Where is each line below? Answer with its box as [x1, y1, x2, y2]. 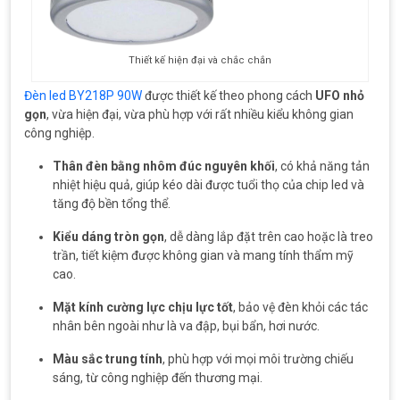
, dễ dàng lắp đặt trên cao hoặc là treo [164, 229, 373, 244]
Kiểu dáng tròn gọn [53, 229, 164, 244]
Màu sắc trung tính [53, 351, 162, 366]
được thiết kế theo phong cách [142, 87, 315, 103]
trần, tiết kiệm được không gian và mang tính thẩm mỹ [53, 247, 354, 262]
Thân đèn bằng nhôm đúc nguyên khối [53, 158, 275, 173]
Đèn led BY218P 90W [24, 87, 142, 103]
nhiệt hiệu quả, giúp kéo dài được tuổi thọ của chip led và [53, 177, 364, 192]
